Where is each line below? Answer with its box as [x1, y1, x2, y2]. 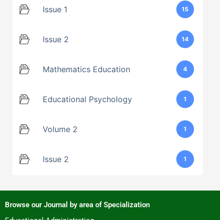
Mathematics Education [43, 64, 130, 75]
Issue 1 [43, 4, 67, 15]
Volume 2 [43, 124, 78, 135]
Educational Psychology [43, 94, 132, 105]
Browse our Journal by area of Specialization [5, 200, 150, 209]
